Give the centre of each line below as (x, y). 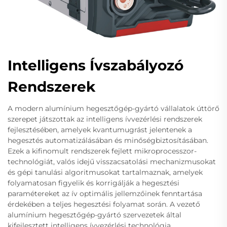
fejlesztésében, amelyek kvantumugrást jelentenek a (100, 129)
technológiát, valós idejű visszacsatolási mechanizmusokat (112, 161)
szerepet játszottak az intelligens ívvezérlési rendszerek (105, 119)
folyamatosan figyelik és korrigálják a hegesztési (93, 183)
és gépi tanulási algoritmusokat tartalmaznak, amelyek (105, 172)
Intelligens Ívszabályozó (96, 65)
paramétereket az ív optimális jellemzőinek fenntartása (105, 193)
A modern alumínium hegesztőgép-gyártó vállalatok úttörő (113, 108)
